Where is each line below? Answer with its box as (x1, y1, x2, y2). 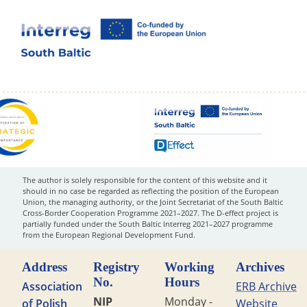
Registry (93, 259, 140, 274)
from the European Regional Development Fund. (22, 230, 195, 241)
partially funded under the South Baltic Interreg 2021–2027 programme (22, 219, 273, 230)
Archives (236, 259, 284, 274)
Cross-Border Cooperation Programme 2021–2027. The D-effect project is (22, 208, 278, 219)
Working (164, 259, 214, 274)
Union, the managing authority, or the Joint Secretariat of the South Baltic (22, 197, 283, 208)
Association (22, 278, 82, 294)
